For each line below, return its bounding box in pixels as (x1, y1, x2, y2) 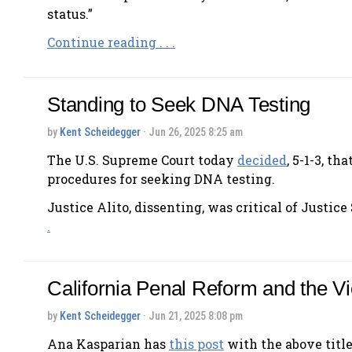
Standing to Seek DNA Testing (47, 92, 310, 116)
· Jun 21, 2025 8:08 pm (141, 310, 243, 322)
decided (237, 152, 287, 168)
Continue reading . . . (47, 33, 175, 50)
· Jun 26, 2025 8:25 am (141, 125, 243, 138)
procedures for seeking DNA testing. (47, 170, 275, 187)
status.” (47, 5, 93, 22)
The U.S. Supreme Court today (47, 152, 237, 168)
